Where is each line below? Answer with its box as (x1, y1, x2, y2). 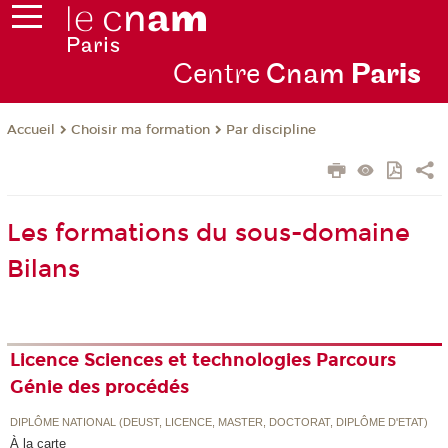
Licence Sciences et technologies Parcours (10, 349, 397, 372)
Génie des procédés (10, 376, 190, 399)
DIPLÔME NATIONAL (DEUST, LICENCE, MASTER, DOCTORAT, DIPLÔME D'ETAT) (10, 415, 429, 428)
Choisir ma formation (70, 122, 210, 139)
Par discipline (225, 122, 316, 139)
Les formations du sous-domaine (6, 219, 410, 248)
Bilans (6, 255, 80, 284)
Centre (172, 57, 266, 93)
